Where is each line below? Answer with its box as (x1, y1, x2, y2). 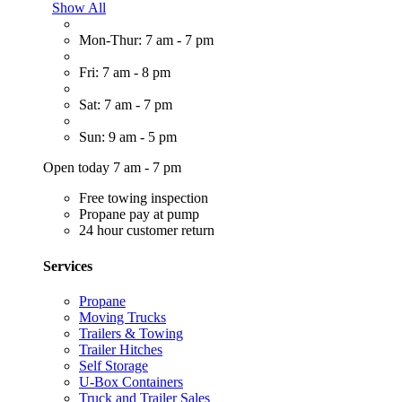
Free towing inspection (79, 190, 208, 206)
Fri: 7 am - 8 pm (79, 65, 170, 81)
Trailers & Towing (79, 325, 183, 341)
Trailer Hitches (79, 341, 162, 357)
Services (43, 258, 92, 274)
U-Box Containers (79, 373, 183, 389)
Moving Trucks (79, 309, 166, 325)
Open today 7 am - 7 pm (43, 160, 181, 176)
